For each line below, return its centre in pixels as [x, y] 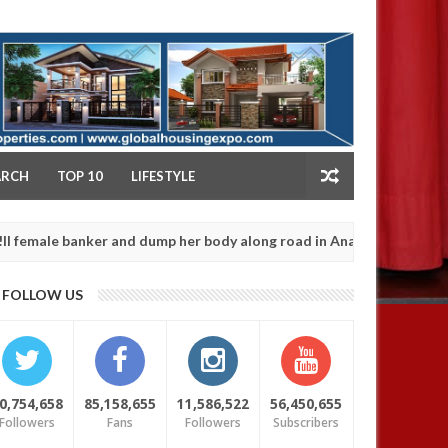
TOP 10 [80, 176]
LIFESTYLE [163, 176]
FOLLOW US [43, 294]
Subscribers [306, 422]
